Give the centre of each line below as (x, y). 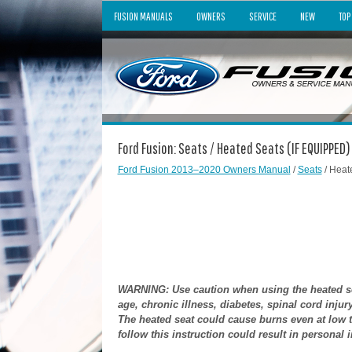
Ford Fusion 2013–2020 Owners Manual (204, 170)
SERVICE (262, 16)
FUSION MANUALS (143, 16)
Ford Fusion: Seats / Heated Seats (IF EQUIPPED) (234, 148)
